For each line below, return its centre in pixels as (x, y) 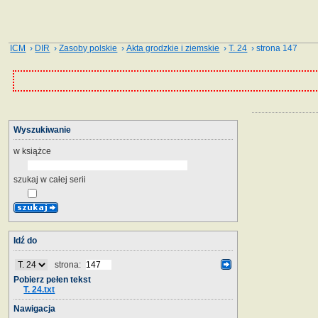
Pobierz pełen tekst (52, 279)
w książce (32, 151)
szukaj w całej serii (50, 179)
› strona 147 (273, 48)
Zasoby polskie (88, 48)
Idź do (25, 240)
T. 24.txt (39, 289)
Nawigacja (34, 308)
